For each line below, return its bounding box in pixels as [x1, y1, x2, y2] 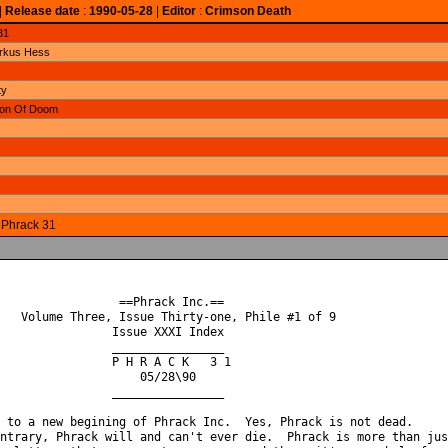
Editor [161, 3, 196, 18]
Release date [4, 3, 80, 18]
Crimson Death [204, 3, 291, 18]
